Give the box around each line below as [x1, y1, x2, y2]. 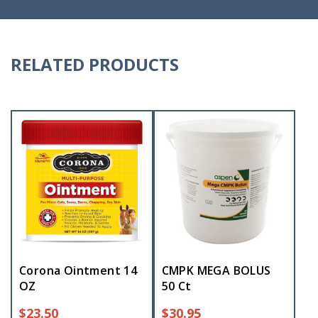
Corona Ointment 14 [19, 262, 138, 278]
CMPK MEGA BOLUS [161, 262, 271, 278]
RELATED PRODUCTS [11, 53, 179, 77]
